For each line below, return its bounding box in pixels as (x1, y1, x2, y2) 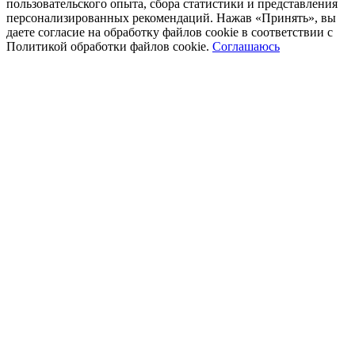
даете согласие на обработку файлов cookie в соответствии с (6, 25, 333, 39)
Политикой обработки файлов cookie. (6, 39, 209, 53)
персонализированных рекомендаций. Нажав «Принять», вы (6, 10, 336, 25)
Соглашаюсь (212, 39, 280, 53)
